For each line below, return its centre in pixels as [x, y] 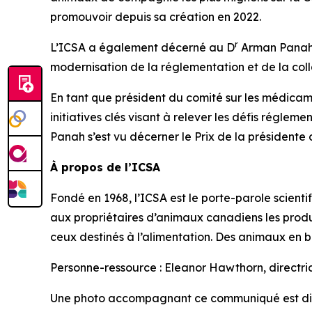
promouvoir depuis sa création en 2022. [156, 17]
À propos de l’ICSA [105, 167]
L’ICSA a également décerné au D [142, 47]
